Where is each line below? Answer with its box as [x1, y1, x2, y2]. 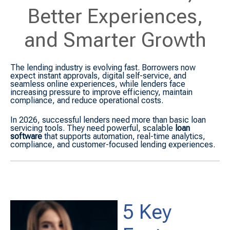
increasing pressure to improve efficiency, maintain [10, 87, 193, 97]
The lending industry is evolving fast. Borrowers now [10, 62, 196, 72]
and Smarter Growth [24, 28, 206, 52]
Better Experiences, [27, 5, 203, 29]
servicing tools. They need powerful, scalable [10, 123, 173, 133]
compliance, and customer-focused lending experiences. [10, 140, 215, 150]
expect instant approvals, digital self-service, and [10, 70, 186, 81]
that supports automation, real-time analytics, [44, 131, 205, 142]
